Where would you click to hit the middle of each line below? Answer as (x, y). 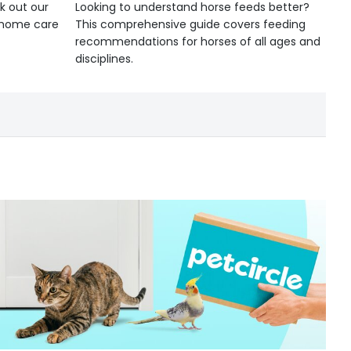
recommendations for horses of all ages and (198, 42)
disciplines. (104, 59)
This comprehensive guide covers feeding (190, 24)
